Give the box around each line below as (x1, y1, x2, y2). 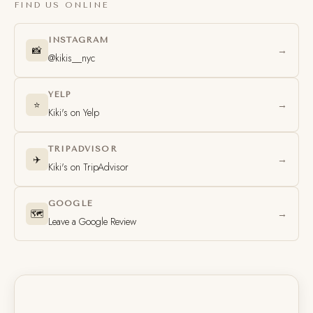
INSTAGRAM (48, 35, 109, 45)
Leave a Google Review (48, 214, 136, 228)
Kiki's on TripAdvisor (48, 160, 129, 174)
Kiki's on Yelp (48, 105, 99, 119)
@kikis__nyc (48, 51, 95, 65)
